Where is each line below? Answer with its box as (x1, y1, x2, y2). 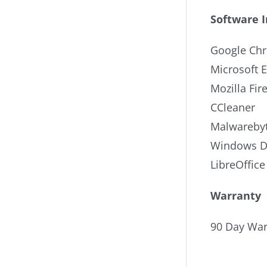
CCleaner (210, 100, 255, 114)
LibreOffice (210, 157, 265, 172)
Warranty (210, 188, 261, 203)
